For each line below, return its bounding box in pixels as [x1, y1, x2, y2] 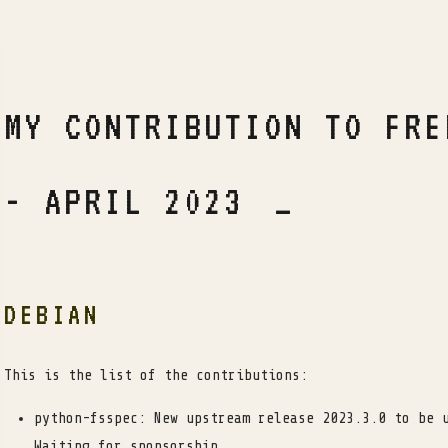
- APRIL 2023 [4, 179, 244, 222]
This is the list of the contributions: [4, 366, 308, 384]
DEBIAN [4, 298, 100, 330]
